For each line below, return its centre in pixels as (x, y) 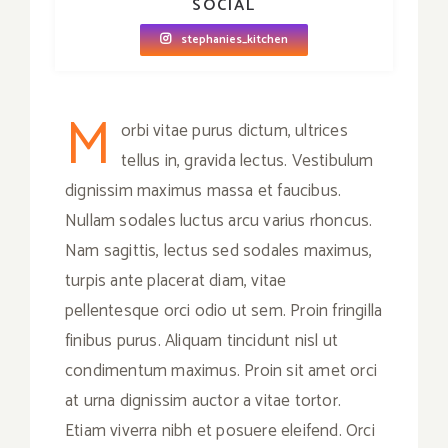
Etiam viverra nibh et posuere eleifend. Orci (220, 431)
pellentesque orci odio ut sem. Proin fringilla (224, 311)
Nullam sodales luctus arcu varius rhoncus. (219, 221)
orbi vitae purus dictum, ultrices (234, 131)
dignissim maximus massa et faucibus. (203, 191)
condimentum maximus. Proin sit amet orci (221, 371)
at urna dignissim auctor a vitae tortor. (203, 401)
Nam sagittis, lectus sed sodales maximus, (219, 251)
